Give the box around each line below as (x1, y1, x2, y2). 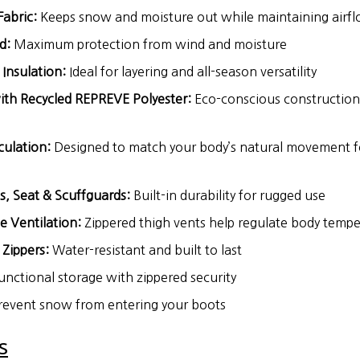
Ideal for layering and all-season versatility (66, 64, 317, 78)
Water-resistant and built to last (49, 243, 242, 256)
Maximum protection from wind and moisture (10, 37, 287, 51)
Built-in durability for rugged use (130, 188, 325, 202)
